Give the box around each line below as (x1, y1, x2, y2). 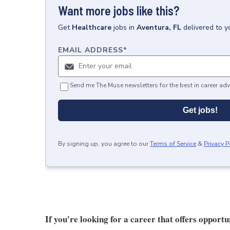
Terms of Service (150, 139, 196, 148)
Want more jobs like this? (58, 3, 179, 18)
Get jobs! (183, 105, 218, 114)
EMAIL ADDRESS (58, 45, 123, 55)
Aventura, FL (137, 22, 181, 32)
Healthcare (72, 22, 111, 32)
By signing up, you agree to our (58, 139, 148, 148)
